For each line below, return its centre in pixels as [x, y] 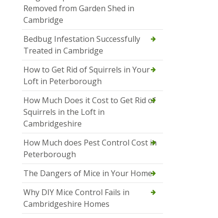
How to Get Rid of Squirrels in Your [87, 70]
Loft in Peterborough [63, 82]
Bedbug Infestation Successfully [82, 39]
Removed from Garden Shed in [79, 9]
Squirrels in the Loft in [64, 112]
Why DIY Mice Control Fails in [76, 192]
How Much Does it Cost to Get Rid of [90, 100]
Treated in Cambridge [63, 51]
